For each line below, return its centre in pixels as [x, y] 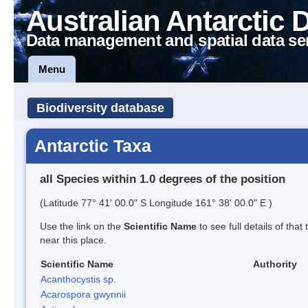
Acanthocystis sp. [78, 279]
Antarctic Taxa [93, 146]
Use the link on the [82, 226]
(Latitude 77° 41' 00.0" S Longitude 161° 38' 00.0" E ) [156, 202]
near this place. [73, 240]
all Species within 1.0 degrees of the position [163, 179]
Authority [275, 264]
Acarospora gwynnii [83, 294]
